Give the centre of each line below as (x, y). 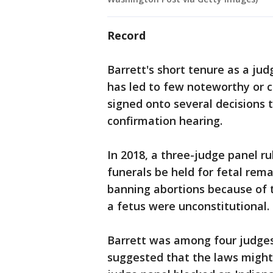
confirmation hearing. (165, 121)
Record (126, 36)
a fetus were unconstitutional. (188, 206)
